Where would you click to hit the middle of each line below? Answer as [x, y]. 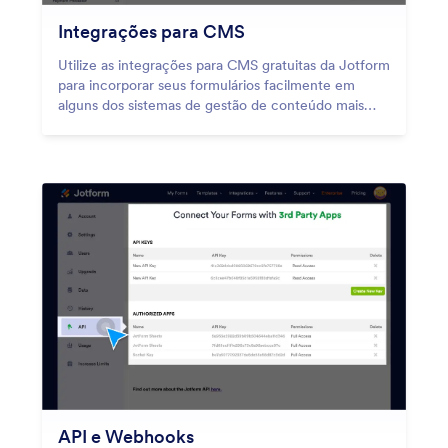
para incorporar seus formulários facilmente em [206, 84]
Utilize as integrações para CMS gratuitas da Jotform [224, 64]
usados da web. [106, 124]
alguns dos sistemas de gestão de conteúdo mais [211, 104]
